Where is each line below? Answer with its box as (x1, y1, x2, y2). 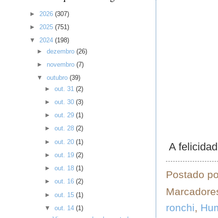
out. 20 (54, 138, 76, 145)
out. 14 (54, 204, 76, 212)
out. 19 (54, 151, 76, 159)
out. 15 (54, 191, 76, 199)
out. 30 (54, 98, 76, 106)
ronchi (166, 201, 195, 213)
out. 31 (54, 85, 76, 92)
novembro (47, 60, 77, 68)
